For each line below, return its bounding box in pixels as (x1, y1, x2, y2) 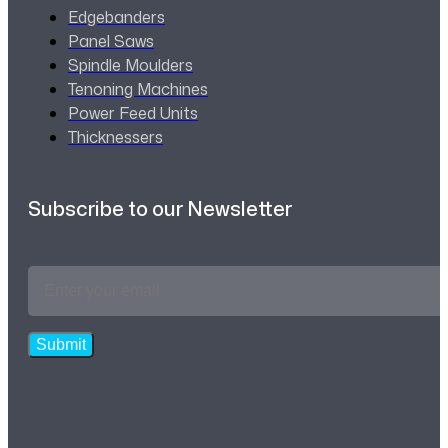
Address (27, 290, 94, 313)
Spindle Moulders (68, 54, 193, 77)
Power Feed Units (68, 102, 198, 125)
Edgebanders (68, 6, 165, 29)
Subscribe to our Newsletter (28, 193, 292, 222)
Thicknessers (68, 126, 163, 149)
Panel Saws (68, 30, 154, 53)
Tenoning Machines (68, 78, 208, 101)
